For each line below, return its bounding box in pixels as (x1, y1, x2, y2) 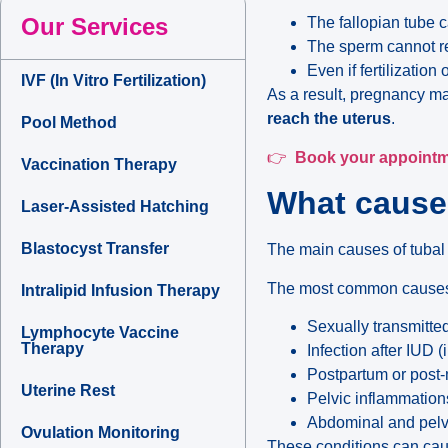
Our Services (21, 13, 168, 41)
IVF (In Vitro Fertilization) (21, 72, 206, 90)
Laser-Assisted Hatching (21, 198, 209, 216)
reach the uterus (267, 110, 392, 128)
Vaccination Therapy (21, 156, 177, 174)
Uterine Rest (21, 382, 115, 400)
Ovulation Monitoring (21, 424, 180, 442)
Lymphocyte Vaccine (21, 324, 179, 342)
